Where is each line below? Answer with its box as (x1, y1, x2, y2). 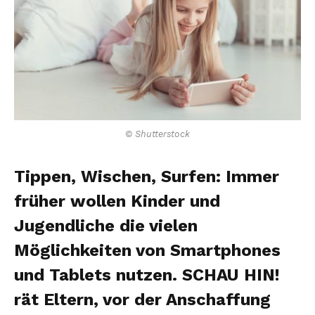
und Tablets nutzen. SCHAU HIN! (14, 264, 280, 285)
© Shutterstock (125, 128, 190, 139)
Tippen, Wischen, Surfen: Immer (14, 166, 279, 186)
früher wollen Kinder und (14, 191, 220, 211)
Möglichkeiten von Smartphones (14, 240, 281, 260)
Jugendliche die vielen (14, 215, 198, 236)
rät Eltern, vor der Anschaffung (14, 289, 271, 309)
